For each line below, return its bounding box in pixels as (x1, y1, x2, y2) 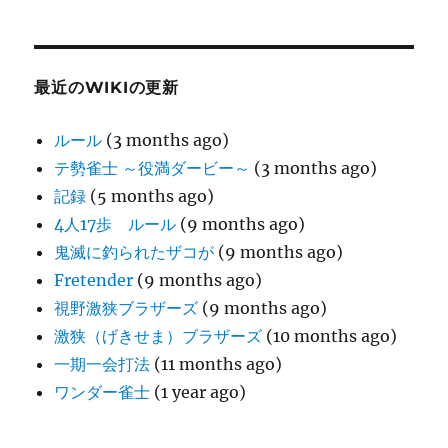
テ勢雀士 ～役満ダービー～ (54, 158, 251, 179)
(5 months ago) (86, 186, 215, 207)
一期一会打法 (54, 354, 151, 375)
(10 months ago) (262, 326, 398, 347)
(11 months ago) (150, 354, 283, 375)
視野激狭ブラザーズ (54, 298, 199, 319)
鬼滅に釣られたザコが (54, 242, 215, 263)
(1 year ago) (150, 382, 247, 403)
